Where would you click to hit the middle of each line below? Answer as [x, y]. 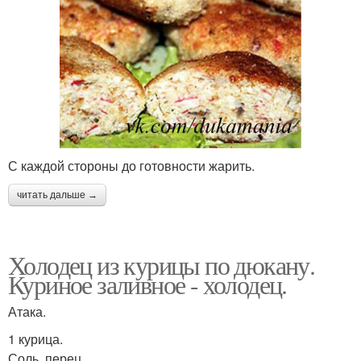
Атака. [27, 312]
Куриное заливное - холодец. [147, 284]
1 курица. [35, 339]
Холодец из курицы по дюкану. [162, 265]
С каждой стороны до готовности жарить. [131, 166]
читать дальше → [57, 195]
